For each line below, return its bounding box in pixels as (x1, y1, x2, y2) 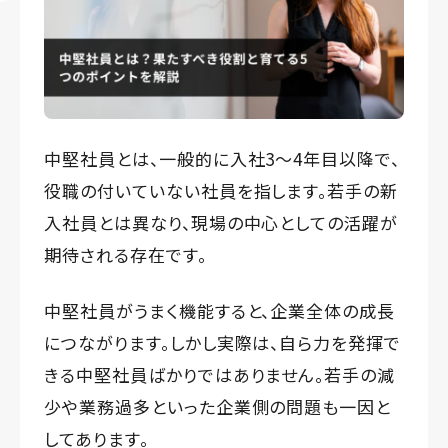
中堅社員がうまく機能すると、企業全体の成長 (44, 298, 396, 324)
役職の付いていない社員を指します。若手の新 (44, 178, 399, 204)
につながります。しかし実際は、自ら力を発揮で (44, 330, 402, 356)
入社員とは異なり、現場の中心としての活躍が (44, 210, 399, 236)
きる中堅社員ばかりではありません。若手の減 (44, 362, 396, 388)
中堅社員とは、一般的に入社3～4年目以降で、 (44, 146, 401, 172)
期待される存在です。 (44, 242, 207, 268)
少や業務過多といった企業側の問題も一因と (44, 394, 392, 420)
